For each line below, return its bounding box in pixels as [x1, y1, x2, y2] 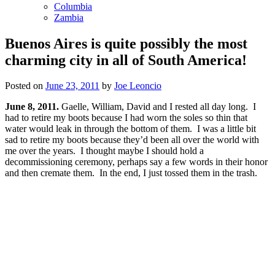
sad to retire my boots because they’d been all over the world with [5, 134, 259, 145]
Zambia [54, 12, 83, 23]
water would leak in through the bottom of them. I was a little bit [5, 123, 256, 134]
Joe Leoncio [114, 80, 161, 91]
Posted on [5, 80, 45, 91]
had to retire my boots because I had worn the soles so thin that [5, 112, 247, 123]
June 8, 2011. [5, 101, 61, 112]
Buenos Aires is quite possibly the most [5, 35, 247, 52]
